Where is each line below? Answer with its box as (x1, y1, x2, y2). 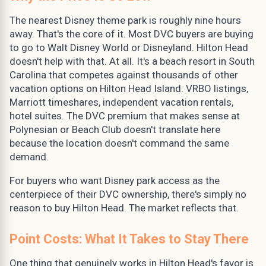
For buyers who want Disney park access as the (9, 174, 220, 186)
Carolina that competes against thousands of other (9, 68, 238, 81)
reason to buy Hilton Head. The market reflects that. (9, 201, 239, 214)
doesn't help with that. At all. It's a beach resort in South (9, 55, 255, 67)
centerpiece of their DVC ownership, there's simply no (9, 188, 246, 200)
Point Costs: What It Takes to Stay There (9, 231, 249, 246)
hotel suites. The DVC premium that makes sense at (9, 109, 240, 122)
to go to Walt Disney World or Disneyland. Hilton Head (9, 41, 248, 53)
